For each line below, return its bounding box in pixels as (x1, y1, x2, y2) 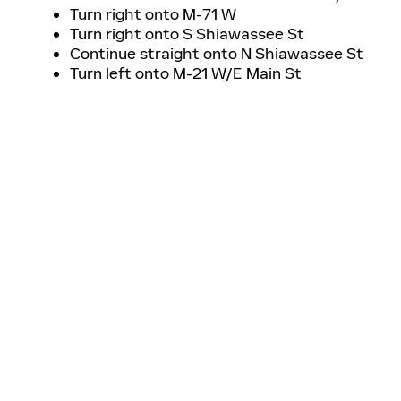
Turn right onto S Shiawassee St (70, 23, 304, 44)
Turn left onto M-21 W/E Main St (70, 63, 302, 83)
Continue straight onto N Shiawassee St (70, 43, 363, 64)
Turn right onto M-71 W (70, 4, 236, 24)
